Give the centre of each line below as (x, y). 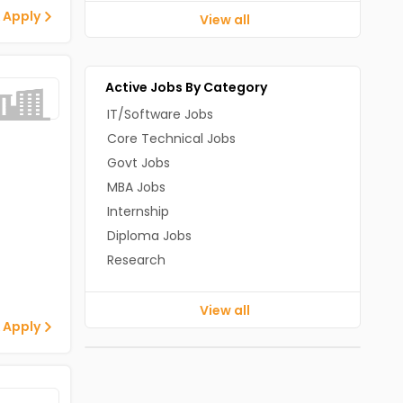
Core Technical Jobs (171, 139)
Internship (138, 211)
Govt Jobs (138, 163)
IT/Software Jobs (160, 114)
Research (136, 260)
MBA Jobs (136, 187)
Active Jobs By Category (186, 87)
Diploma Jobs (149, 236)
